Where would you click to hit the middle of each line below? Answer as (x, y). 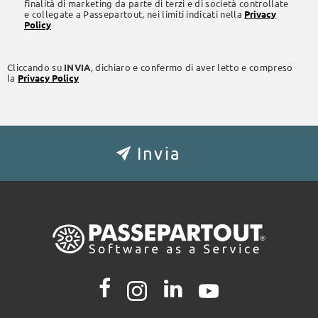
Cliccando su (36, 67)
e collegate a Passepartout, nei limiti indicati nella (135, 14)
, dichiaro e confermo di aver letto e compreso (192, 67)
